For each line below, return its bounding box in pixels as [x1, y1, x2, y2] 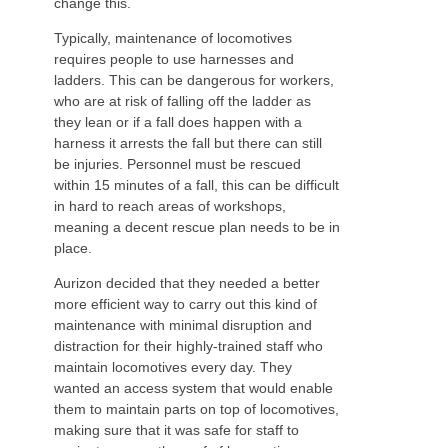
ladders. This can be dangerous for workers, [53, 72, 334, 89]
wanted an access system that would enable [53, 380, 333, 397]
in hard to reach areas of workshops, [53, 198, 286, 215]
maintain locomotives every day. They [53, 359, 292, 376]
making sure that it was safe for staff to [53, 422, 299, 439]
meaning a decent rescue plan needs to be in [53, 219, 340, 236]
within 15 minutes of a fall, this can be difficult [53, 177, 339, 194]
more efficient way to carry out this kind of [53, 296, 317, 313]
